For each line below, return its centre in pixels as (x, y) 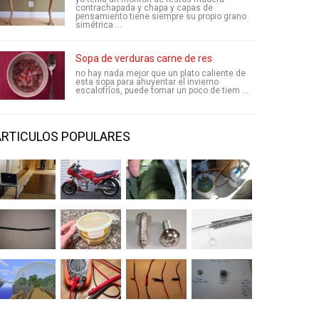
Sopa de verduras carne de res (144, 58)
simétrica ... (99, 25)
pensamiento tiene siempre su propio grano (161, 16)
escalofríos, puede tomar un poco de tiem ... (162, 90)
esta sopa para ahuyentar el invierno (147, 82)
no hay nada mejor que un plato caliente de (161, 73)
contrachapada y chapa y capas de (144, 8)
